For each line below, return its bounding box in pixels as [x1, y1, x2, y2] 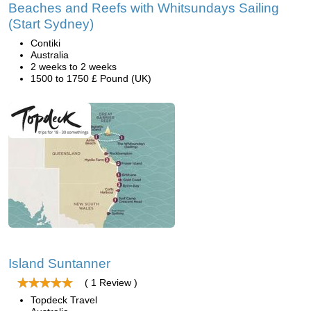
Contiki [31, 37, 60, 49]
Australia [31, 49, 69, 60]
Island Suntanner [8, 256, 110, 271]
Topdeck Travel [31, 294, 97, 305]
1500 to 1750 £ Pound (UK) [31, 73, 151, 84]
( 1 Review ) [85, 277, 137, 288]
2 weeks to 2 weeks [31, 61, 117, 72]
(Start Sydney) [8, 17, 94, 31]
